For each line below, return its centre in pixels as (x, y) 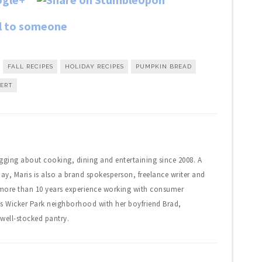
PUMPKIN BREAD (163, 66)
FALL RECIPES (30, 66)
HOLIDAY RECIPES (94, 66)
